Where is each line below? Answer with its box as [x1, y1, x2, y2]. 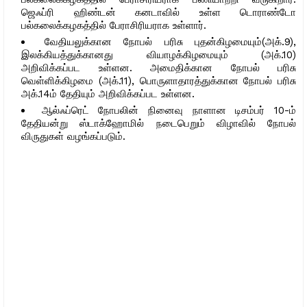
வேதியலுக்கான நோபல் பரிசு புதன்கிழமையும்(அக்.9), [44, 35, 296, 48]
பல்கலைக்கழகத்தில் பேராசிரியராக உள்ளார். [21, 19, 206, 32]
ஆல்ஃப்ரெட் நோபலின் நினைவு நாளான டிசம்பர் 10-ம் [41, 103, 297, 116]
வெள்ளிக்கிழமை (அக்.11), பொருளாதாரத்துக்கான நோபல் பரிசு [21, 74, 296, 87]
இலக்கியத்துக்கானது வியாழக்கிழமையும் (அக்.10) [21, 48, 296, 61]
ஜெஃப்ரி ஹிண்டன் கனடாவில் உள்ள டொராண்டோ [21, 5, 296, 19]
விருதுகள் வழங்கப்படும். [21, 130, 125, 143]
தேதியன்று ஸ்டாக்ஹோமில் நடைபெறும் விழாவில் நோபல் [21, 116, 296, 130]
